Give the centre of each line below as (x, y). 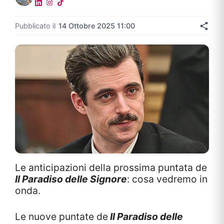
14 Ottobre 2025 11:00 (97, 25)
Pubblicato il (35, 25)
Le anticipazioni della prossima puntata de (111, 168)
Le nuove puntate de (61, 217)
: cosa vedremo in (167, 179)
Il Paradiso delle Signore (71, 179)
